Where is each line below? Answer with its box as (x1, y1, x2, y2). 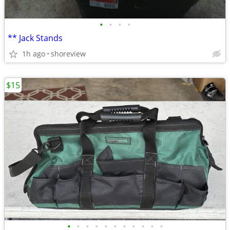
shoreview (51, 49, 86, 59)
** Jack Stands (8, 32, 63, 44)
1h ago (22, 49, 45, 59)
